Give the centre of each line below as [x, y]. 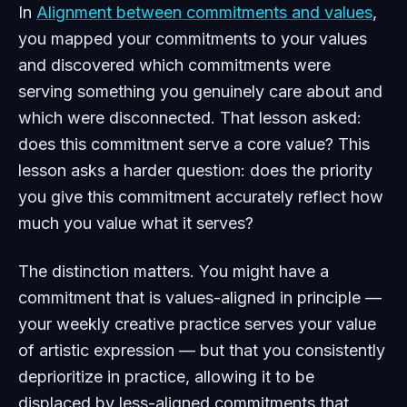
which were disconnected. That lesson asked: [190, 118]
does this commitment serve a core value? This [194, 144]
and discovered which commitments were [174, 65]
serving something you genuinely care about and [200, 91]
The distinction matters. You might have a [174, 271]
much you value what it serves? [136, 223]
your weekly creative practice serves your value [197, 324]
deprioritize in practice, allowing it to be [166, 377]
